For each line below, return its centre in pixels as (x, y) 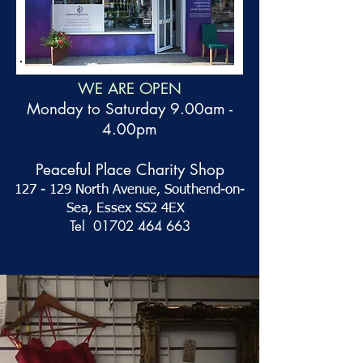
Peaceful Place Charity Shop (130, 170)
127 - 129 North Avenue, (90, 190)
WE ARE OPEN (130, 89)
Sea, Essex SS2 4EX (130, 209)
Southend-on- (205, 190)
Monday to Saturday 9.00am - (130, 109)
